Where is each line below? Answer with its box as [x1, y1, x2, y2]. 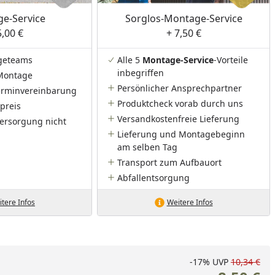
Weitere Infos [166, 197, 213, 207]
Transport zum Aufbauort [117, 157, 222, 168]
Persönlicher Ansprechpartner [117, 82, 242, 94]
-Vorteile [214, 54, 249, 66]
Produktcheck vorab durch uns [117, 98, 244, 109]
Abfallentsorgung [117, 172, 190, 184]
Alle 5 [117, 54, 143, 66]
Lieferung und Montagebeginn [117, 128, 246, 140]
